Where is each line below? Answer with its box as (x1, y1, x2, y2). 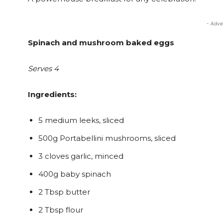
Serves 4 (28, 64, 59, 73)
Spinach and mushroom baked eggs (28, 38, 174, 47)
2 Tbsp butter (38, 187, 90, 197)
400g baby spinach (38, 169, 111, 179)
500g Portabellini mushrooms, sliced (38, 133, 176, 143)
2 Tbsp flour (38, 205, 83, 215)
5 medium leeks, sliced (38, 115, 124, 125)
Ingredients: (28, 90, 77, 99)
